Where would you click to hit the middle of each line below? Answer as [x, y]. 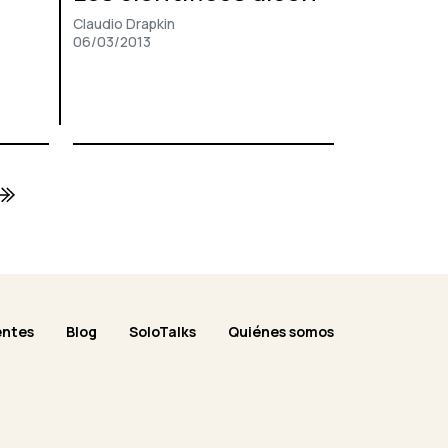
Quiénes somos [281, 332]
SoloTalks [162, 332]
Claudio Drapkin [124, 24]
